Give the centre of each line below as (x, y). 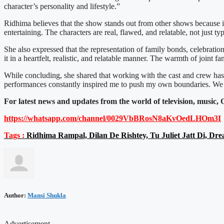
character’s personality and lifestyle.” (62, 6)
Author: (16, 195)
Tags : (14, 135)
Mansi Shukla (47, 195)
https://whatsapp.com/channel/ (55, 118)
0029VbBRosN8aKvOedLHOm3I (164, 118)
